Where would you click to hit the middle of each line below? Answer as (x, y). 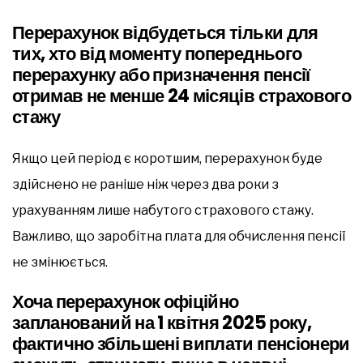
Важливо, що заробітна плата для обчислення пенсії (179, 236)
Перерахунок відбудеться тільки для (165, 32)
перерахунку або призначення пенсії (161, 75)
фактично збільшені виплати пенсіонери (181, 344)
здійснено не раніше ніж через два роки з (145, 184)
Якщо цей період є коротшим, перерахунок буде (167, 158)
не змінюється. (60, 262)
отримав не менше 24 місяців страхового (181, 96)
